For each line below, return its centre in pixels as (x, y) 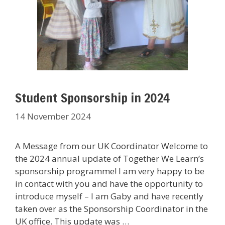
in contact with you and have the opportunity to (109, 183)
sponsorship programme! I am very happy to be (110, 171)
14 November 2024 (53, 116)
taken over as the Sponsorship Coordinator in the (111, 208)
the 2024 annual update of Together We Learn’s (109, 158)
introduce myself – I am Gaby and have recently (109, 196)
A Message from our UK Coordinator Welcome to (111, 146)
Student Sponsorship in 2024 (92, 98)
